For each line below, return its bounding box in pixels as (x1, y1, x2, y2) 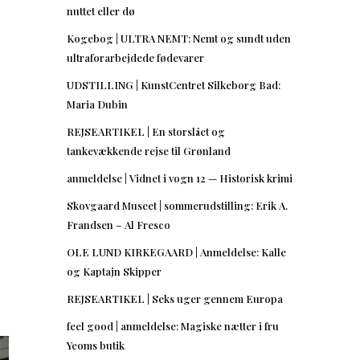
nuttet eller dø (67, 3, 135, 18)
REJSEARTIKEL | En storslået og (67, 124, 225, 138)
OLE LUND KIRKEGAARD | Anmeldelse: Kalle (67, 244, 286, 259)
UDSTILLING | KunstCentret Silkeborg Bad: (67, 77, 280, 92)
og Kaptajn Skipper (67, 264, 162, 278)
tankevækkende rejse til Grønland (67, 143, 231, 157)
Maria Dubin (67, 96, 128, 111)
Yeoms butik (67, 337, 125, 352)
